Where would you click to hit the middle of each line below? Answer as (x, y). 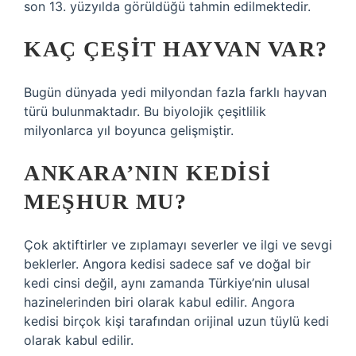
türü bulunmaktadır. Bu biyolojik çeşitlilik (145, 111)
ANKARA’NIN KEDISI (148, 173)
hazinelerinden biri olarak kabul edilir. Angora (159, 302)
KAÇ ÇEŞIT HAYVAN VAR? (176, 49)
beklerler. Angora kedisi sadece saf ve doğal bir (167, 264)
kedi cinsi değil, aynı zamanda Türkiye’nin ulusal (167, 283)
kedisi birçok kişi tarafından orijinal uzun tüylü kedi (176, 321)
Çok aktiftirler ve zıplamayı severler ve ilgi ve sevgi (178, 245)
